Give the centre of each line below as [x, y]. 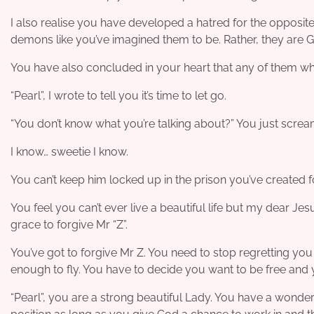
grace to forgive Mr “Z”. [69, 224]
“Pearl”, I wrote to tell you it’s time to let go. [118, 95]
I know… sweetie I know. [69, 151]
